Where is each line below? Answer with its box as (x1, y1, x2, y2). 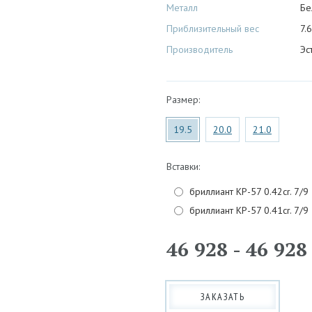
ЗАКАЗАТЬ (201, 290, 245, 304)
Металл (166, 1, 198, 15)
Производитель (166, 43, 233, 56)
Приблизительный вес (166, 22, 259, 36)
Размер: (166, 93, 200, 107)
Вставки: (166, 160, 200, 173)
